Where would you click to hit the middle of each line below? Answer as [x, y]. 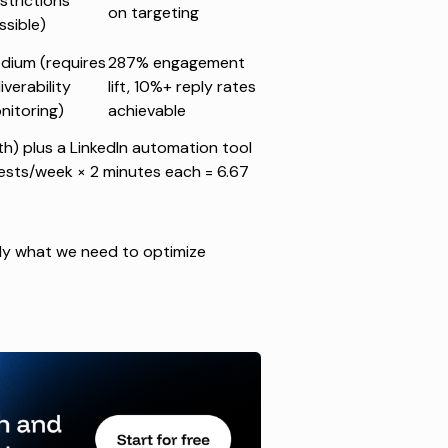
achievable [146, 111]
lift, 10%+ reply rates [181, 87]
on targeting [153, 13]
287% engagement [176, 63]
